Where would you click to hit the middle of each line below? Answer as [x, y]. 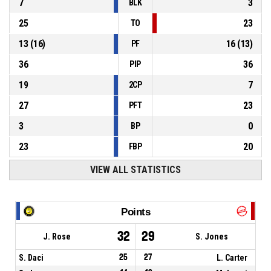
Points [135, 212]
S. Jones [212, 236]
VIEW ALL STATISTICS [135, 170]
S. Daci [31, 257]
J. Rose [57, 236]
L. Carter [232, 257]
